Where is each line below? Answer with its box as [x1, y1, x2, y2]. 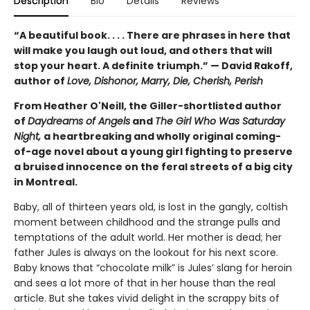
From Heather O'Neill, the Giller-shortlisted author [14, 98, 282, 113]
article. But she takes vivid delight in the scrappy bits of [14, 291, 280, 305]
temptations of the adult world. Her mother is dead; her [14, 230, 282, 244]
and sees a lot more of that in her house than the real [14, 275, 275, 290]
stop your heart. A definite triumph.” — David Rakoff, [14, 58, 293, 73]
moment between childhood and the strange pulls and [14, 215, 280, 229]
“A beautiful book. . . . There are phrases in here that [14, 28, 291, 42]
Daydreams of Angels [28, 113, 130, 128]
